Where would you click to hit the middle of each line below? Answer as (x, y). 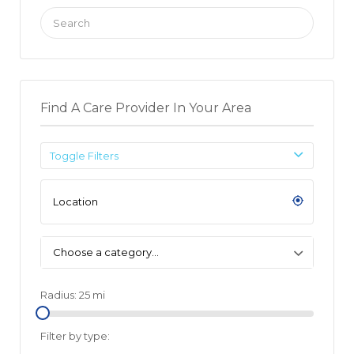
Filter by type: (75, 335)
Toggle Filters (84, 155)
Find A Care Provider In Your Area (146, 107)
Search (58, 15)
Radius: (60, 294)
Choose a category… (106, 252)
